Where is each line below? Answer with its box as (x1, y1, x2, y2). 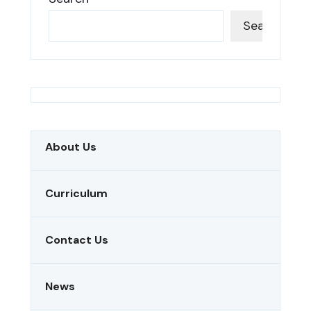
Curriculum (45, 186, 108, 201)
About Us (45, 140, 96, 154)
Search (243, 17, 283, 34)
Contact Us (45, 233, 108, 247)
